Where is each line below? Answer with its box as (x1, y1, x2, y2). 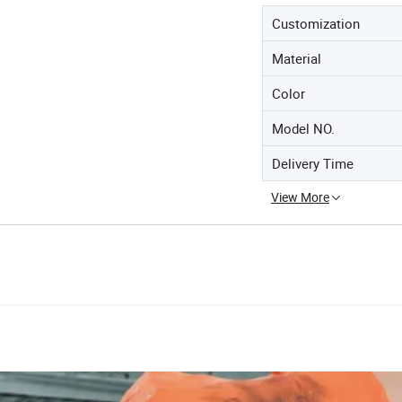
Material (272, 49, 321, 67)
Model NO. (272, 119, 335, 137)
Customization (272, 14, 360, 32)
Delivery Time (272, 154, 354, 172)
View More (271, 188, 329, 205)
